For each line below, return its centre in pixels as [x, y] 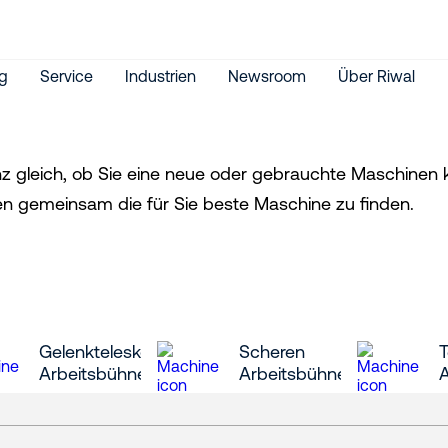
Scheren [272, 352]
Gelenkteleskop [100, 352]
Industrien [160, 75]
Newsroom [267, 75]
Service [66, 75]
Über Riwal [376, 75]
